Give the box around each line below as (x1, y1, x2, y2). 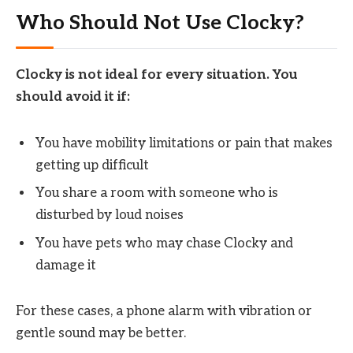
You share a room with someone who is (35, 185, 278, 202)
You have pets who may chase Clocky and (35, 235, 293, 251)
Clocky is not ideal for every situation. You (16, 67, 298, 84)
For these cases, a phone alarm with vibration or (16, 303, 312, 320)
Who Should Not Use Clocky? (16, 11, 304, 36)
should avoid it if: (16, 89, 130, 106)
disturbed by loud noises (35, 207, 184, 224)
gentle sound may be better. (16, 325, 186, 342)
